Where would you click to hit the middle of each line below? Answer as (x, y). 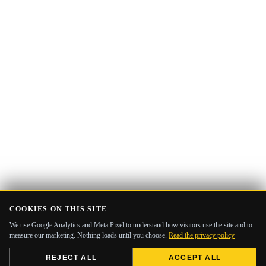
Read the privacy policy (202, 235)
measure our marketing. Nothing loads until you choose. (89, 235)
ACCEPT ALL (195, 258)
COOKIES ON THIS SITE (58, 209)
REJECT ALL (71, 258)
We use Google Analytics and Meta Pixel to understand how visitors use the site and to (131, 225)
